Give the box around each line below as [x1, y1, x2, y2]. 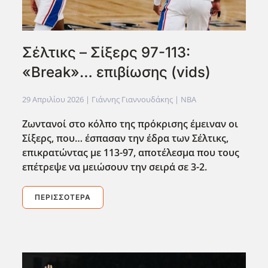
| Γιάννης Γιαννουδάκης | [84, 93, 181, 105]
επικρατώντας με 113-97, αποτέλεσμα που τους [22, 145, 240, 159]
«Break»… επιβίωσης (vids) [22, 63, 211, 81]
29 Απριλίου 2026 [22, 93, 84, 105]
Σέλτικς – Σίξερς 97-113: [22, 43, 191, 61]
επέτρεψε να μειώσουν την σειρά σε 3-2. [22, 160, 208, 173]
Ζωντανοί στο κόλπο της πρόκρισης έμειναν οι [22, 117, 239, 130]
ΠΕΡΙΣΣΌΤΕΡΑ [35, 192, 92, 202]
